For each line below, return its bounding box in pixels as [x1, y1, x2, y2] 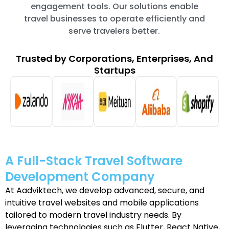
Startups [94, 63, 135, 77]
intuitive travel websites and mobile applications [5, 196, 199, 209]
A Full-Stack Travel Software [5, 152, 182, 169]
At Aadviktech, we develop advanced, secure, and [5, 184, 204, 196]
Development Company [5, 168, 155, 185]
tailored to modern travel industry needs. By [5, 209, 181, 221]
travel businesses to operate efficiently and [24, 12, 205, 25]
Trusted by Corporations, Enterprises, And [16, 52, 213, 65]
